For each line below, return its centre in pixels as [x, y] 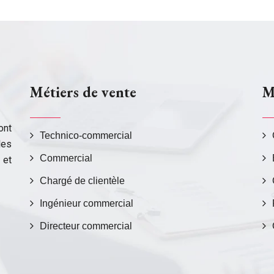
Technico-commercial [86, 135]
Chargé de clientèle [82, 181]
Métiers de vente [83, 92]
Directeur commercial [86, 226]
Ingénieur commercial [87, 203]
